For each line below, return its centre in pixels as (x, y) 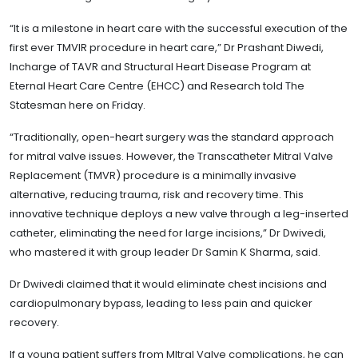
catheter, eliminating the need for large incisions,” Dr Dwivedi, (168, 233)
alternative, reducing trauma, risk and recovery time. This (157, 194)
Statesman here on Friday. (78, 105)
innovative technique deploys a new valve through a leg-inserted (179, 213)
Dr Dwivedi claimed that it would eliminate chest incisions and (168, 284)
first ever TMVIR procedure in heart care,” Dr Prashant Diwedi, (167, 47)
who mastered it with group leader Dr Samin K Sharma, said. (165, 252)
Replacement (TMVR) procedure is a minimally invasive (153, 175)
